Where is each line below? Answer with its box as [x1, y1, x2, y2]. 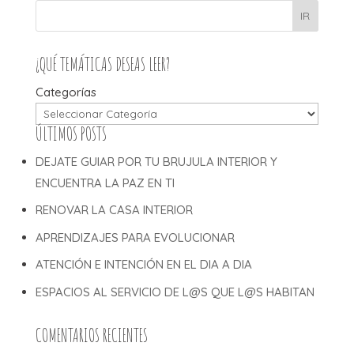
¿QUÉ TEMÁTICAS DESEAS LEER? [35, 52, 170, 76]
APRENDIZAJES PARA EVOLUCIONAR [35, 229, 235, 245]
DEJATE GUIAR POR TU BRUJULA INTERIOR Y [35, 153, 277, 169]
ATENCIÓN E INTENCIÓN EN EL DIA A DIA [35, 257, 252, 273]
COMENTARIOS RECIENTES [35, 323, 148, 347]
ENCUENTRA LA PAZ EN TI [35, 175, 175, 190]
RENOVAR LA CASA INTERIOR [35, 202, 193, 218]
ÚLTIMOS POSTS [35, 122, 107, 145]
